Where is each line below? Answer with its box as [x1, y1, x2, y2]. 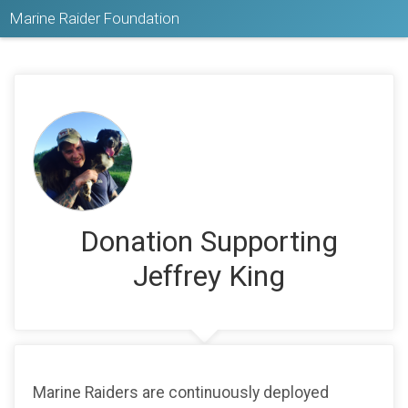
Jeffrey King [132, 259, 285, 294]
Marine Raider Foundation [10, 9, 180, 28]
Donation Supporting [79, 224, 338, 260]
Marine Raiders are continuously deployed [33, 382, 329, 402]
